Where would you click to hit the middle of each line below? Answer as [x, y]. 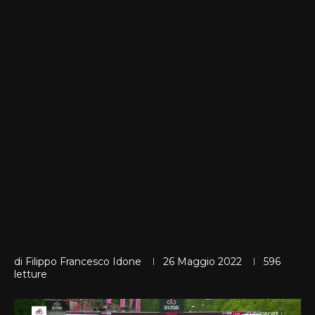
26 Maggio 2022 [202, 261]
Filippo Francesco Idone [83, 261]
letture [31, 274]
